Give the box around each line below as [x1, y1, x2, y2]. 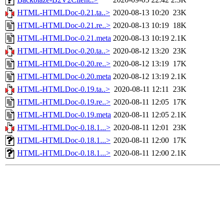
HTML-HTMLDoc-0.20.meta [17, 72, 111, 81]
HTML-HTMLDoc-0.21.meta [17, 34, 111, 43]
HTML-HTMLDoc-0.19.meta [17, 110, 111, 119]
